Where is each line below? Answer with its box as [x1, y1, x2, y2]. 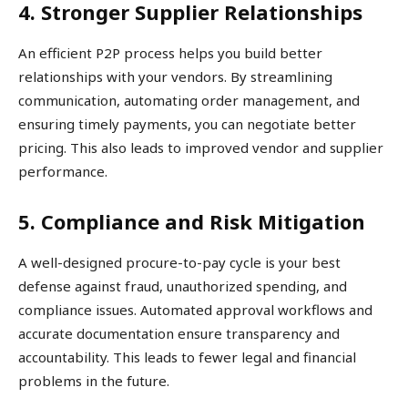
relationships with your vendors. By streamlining [18, 67, 332, 87]
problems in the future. [18, 372, 169, 391]
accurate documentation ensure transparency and [18, 324, 340, 343]
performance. [18, 162, 107, 181]
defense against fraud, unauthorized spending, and [18, 277, 347, 296]
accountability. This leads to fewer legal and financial [18, 348, 356, 367]
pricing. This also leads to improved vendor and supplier [18, 138, 383, 158]
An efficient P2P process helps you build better [18, 44, 322, 63]
